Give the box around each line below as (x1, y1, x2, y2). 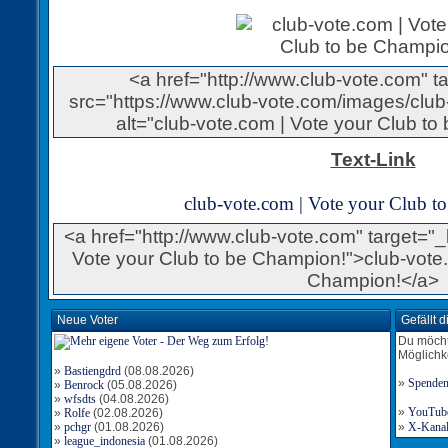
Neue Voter (57, 313, 118, 327)
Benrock (64, 378, 104, 392)
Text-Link (330, 149, 416, 170)
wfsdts (64, 392, 96, 406)
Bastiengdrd (64, 364, 121, 378)
